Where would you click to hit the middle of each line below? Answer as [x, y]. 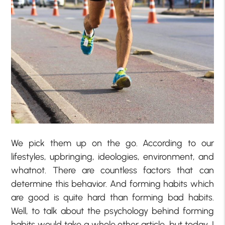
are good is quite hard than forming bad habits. [113, 197]
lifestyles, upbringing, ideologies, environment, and [113, 156]
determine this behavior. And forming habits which [113, 184]
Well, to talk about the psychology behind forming [113, 211]
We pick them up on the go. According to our [113, 143]
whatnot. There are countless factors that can [113, 170]
